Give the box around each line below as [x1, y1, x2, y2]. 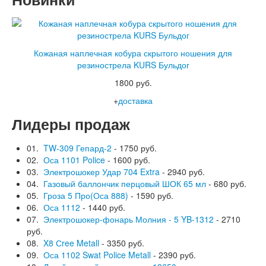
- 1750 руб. [112, 141, 157, 154]
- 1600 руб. [105, 153, 150, 166]
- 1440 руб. [80, 201, 125, 213]
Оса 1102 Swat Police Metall [43, 248, 151, 261]
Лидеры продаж [12, 113, 130, 135]
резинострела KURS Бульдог [77, 58, 189, 71]
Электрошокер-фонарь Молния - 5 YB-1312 [43, 213, 214, 225]
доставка [118, 94, 153, 106]
